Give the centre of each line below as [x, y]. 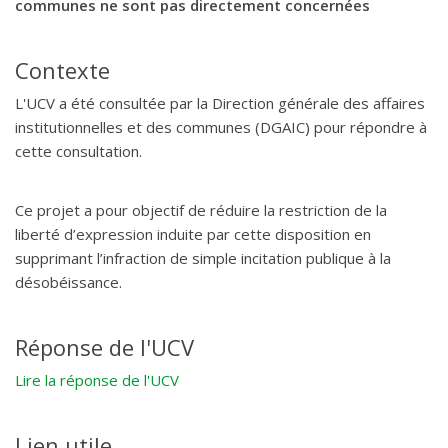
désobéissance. [68, 282]
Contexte [62, 70]
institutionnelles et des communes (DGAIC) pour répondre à [221, 127]
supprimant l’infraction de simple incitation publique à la [203, 258]
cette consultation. [78, 151]
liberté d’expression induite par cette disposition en [193, 234]
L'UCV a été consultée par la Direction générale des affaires [220, 103]
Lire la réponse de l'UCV [97, 380]
